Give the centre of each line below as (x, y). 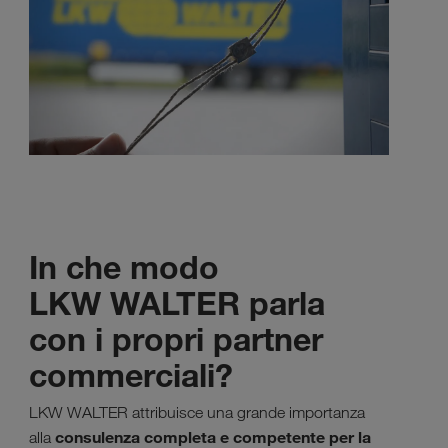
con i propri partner (176, 338)
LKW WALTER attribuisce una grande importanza (197, 412)
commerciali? (131, 374)
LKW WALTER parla (177, 302)
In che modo (124, 266)
